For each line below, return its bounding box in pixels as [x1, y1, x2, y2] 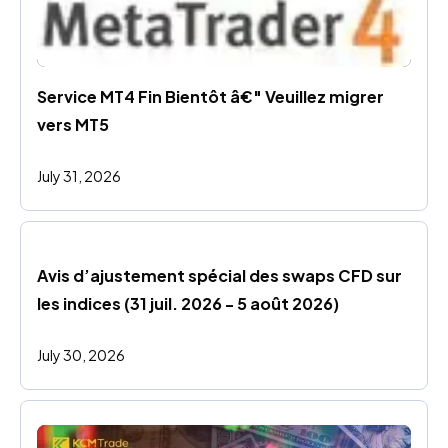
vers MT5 [37, 114, 109, 136]
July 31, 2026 [37, 167, 121, 186]
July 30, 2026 [37, 346, 125, 365]
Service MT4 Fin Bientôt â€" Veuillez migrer [37, 86, 384, 108]
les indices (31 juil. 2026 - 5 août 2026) [37, 293, 339, 315]
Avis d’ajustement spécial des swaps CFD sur [37, 265, 402, 287]
